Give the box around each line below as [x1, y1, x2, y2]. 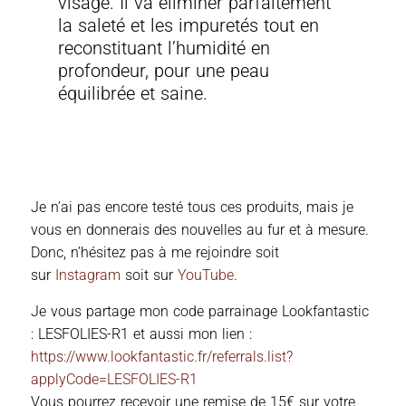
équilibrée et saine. [58, 82, 208, 105]
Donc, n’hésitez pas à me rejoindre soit [31, 244, 279, 262]
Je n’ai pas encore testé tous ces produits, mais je [31, 198, 353, 217]
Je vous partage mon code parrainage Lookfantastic [31, 303, 369, 321]
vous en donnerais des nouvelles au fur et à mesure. [31, 221, 369, 239]
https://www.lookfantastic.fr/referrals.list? [31, 348, 293, 366]
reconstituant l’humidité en [58, 37, 271, 60]
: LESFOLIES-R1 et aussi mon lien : [31, 325, 252, 343]
